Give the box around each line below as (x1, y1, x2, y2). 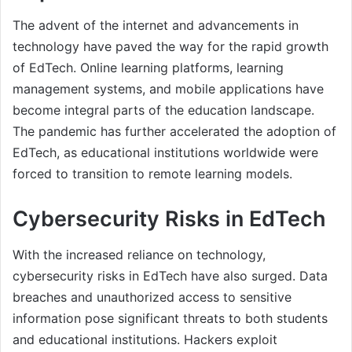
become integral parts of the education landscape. (13, 102, 314, 119)
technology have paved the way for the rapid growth (13, 38, 328, 55)
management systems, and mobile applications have (13, 81, 324, 97)
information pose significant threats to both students (13, 310, 328, 326)
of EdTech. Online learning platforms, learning (13, 60, 284, 76)
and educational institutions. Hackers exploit (13, 331, 277, 347)
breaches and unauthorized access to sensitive (13, 288, 291, 305)
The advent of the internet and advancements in (13, 17, 299, 34)
